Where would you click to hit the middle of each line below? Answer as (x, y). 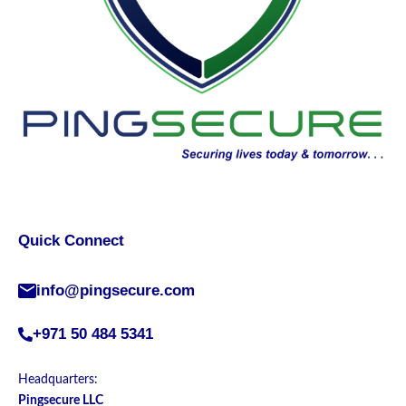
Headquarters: (58, 379)
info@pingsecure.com (116, 290)
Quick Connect (71, 240)
